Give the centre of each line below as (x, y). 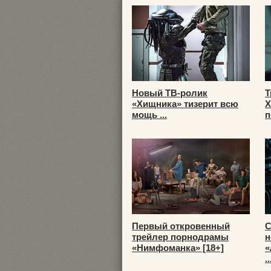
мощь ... (149, 115)
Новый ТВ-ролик (170, 93)
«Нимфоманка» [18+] (178, 248)
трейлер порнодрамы (180, 237)
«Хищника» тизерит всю (185, 104)
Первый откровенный (181, 226)
